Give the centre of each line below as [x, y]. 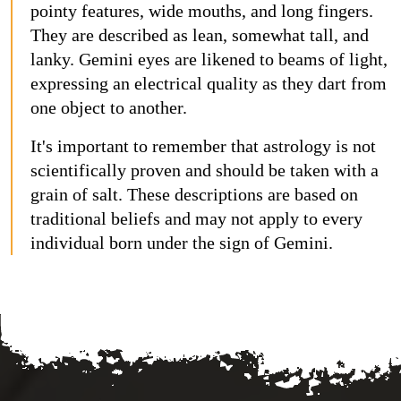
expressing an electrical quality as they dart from [209, 83]
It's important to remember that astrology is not [203, 145]
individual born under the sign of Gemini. [182, 242]
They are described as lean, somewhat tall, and [200, 34]
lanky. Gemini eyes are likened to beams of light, [209, 59]
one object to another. [109, 107]
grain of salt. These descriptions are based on [194, 194]
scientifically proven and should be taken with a [205, 170]
